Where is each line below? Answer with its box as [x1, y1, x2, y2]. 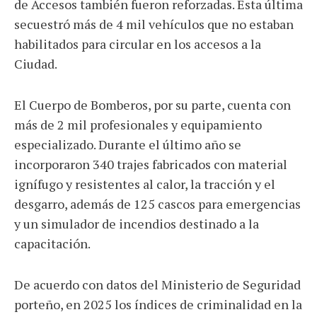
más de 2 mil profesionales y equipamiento [14, 116, 262, 133]
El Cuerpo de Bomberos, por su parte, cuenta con [14, 96, 291, 113]
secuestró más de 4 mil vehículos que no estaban [14, 16, 294, 33]
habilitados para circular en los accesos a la [14, 35, 261, 52]
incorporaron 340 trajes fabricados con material [14, 156, 287, 173]
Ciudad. [14, 55, 57, 72]
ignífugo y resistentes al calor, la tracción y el [14, 175, 275, 192]
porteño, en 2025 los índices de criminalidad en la [14, 296, 302, 313]
